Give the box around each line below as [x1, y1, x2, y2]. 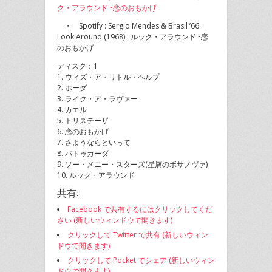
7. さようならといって [57, 137, 131, 148]
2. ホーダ [57, 83, 87, 93]
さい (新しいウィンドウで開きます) [57, 214, 172, 225]
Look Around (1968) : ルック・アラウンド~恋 [57, 32, 208, 42]
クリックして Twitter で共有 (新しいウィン [67, 229, 208, 240]
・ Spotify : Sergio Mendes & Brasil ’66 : [57, 21, 203, 32]
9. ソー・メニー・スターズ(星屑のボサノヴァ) [57, 159, 208, 170]
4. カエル [57, 104, 87, 115]
